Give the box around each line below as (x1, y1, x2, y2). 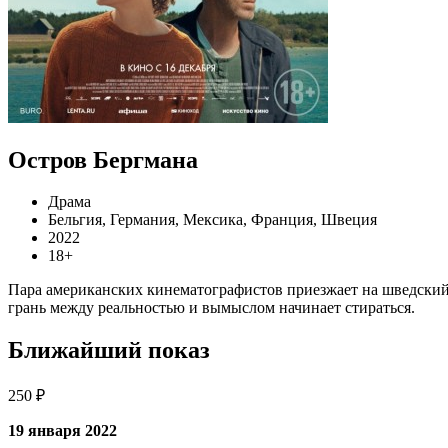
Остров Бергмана (8, 146, 198, 173)
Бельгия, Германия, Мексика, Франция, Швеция (48, 211, 377, 229)
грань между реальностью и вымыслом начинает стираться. (8, 299, 415, 317)
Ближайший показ (8, 337, 210, 364)
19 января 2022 (8, 422, 117, 440)
